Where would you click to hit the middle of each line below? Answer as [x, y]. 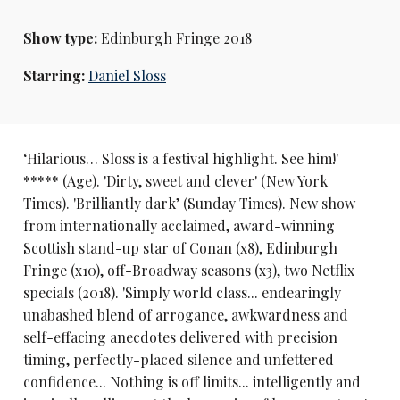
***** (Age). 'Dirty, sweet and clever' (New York [175, 180]
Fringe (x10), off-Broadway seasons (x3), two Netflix [188, 270]
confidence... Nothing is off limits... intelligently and [192, 381]
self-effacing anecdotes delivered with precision [180, 337]
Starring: [55, 75]
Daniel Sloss [127, 75]
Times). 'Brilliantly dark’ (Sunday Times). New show [189, 203]
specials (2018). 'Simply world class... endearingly [182, 292]
